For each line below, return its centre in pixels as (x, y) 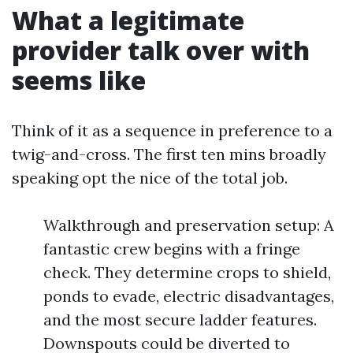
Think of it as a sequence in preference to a (172, 130)
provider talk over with (161, 50)
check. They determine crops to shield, (187, 272)
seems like (79, 80)
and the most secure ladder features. (180, 320)
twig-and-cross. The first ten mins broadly (169, 154)
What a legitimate (128, 20)
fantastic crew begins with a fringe (172, 249)
